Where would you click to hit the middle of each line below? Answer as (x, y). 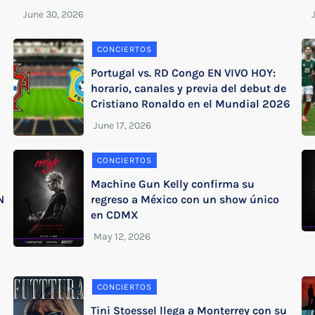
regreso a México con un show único (185, 199)
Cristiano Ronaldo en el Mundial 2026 (191, 103)
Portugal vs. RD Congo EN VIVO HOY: (184, 72)
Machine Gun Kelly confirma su (173, 184)
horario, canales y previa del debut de (189, 88)
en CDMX (115, 214)
